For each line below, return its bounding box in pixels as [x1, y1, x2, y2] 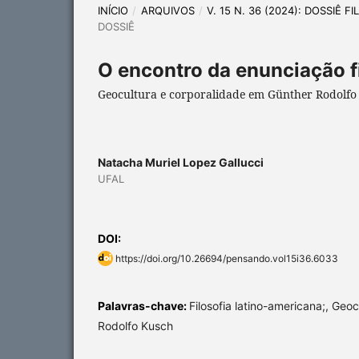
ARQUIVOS [140, 3, 195, 17]
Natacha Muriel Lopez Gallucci [98, 155, 264, 169]
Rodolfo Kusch [98, 318, 173, 333]
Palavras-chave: [98, 298, 189, 313]
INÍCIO [98, 3, 128, 17]
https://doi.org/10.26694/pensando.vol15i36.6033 [115, 252, 338, 264]
